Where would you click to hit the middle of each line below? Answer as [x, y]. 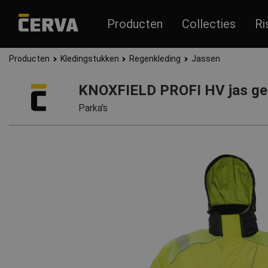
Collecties [209, 24]
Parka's [93, 108]
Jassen [205, 59]
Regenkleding [155, 59]
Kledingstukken [89, 59]
